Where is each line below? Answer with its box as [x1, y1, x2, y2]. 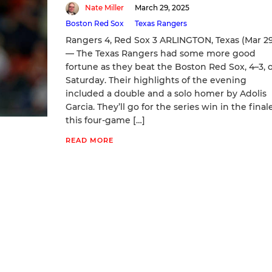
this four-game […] [65, 114, 145, 126]
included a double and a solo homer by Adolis [65, 87, 267, 99]
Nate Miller [84, 2, 124, 12]
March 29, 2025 [134, 2, 189, 12]
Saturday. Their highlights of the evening [65, 74, 246, 86]
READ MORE [65, 135, 114, 144]
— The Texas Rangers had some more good [65, 47, 256, 59]
